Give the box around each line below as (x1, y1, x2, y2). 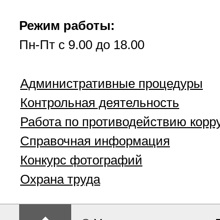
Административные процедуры (20, 76, 203, 91)
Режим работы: (19, 18, 115, 33)
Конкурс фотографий (20, 153, 142, 167)
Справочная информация (20, 134, 170, 148)
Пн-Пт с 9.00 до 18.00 (19, 37, 144, 52)
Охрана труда (20, 172, 100, 187)
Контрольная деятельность (20, 95, 179, 110)
